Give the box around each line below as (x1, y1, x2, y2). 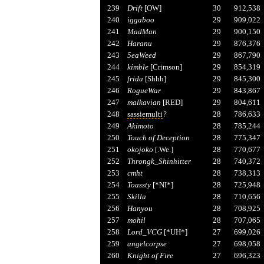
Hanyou (127, 203, 153, 213)
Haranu (127, 38, 152, 48)
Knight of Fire (127, 250, 173, 260)
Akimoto (127, 121, 154, 130)
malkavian (127, 97, 161, 107)
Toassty (127, 180, 151, 189)
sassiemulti (127, 109, 163, 118)
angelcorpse (127, 239, 167, 248)
